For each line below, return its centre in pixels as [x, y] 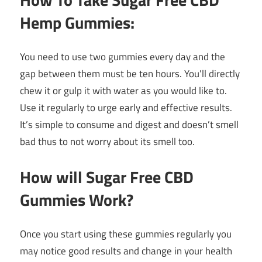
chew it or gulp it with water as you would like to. [123, 91]
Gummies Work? [77, 199]
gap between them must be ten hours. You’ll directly [130, 74]
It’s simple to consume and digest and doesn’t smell [129, 125]
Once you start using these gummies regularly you [126, 234]
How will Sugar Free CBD [107, 177]
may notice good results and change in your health [126, 251]
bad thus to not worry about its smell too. [107, 142]
